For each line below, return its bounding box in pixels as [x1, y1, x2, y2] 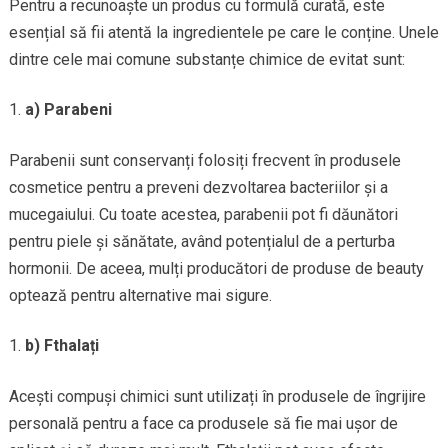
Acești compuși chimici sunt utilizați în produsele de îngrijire [8, 387, 426, 407]
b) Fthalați [24, 336, 99, 356]
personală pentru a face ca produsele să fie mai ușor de [8, 414, 398, 434]
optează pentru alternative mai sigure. [8, 286, 272, 306]
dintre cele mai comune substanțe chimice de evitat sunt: [8, 50, 405, 70]
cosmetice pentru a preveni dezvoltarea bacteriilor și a [8, 178, 388, 198]
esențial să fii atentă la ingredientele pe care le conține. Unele [8, 23, 439, 43]
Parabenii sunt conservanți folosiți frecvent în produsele [8, 151, 401, 171]
